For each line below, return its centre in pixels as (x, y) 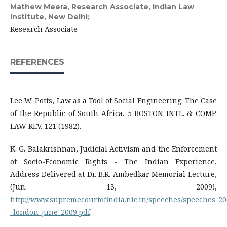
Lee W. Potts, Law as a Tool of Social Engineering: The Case (113, 101)
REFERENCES (37, 62)
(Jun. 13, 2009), (113, 187)
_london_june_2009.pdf (50, 212)
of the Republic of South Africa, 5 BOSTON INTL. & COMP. (113, 113)
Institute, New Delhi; (50, 17)
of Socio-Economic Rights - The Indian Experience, (113, 161)
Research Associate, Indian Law (133, 7)
